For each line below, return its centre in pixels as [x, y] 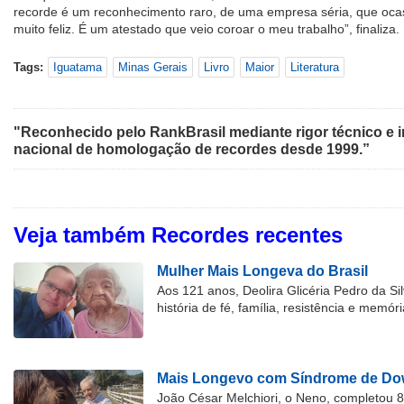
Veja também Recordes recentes [178, 235]
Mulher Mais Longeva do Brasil [262, 271]
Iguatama [78, 68]
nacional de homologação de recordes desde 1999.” [192, 150]
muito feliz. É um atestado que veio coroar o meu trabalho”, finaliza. [207, 29]
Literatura [315, 68]
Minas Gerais [153, 68]
